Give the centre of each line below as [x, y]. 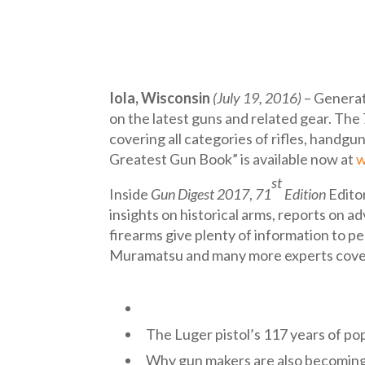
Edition [304, 194]
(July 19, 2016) [259, 98]
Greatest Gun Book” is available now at [233, 159]
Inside [130, 194]
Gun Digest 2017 [200, 194]
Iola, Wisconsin [161, 98]
